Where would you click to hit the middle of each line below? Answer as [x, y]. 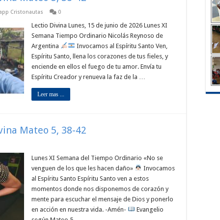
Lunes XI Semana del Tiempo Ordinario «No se [97, 158]
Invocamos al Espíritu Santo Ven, [121, 46]
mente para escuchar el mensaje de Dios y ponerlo [102, 199]
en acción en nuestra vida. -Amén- [80, 209]
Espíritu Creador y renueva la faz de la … [88, 77]
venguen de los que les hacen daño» [83, 168]
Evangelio [149, 209]
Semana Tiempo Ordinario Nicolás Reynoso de [97, 36]
